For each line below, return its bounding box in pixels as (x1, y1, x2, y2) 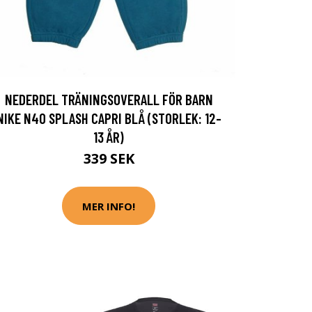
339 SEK (83, 149, 134, 168)
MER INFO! (82, 198, 135, 213)
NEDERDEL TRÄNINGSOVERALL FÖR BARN (4, 91, 213, 108)
